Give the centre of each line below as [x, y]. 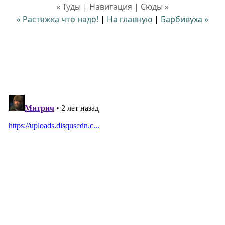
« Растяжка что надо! [58, 19]
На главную [130, 19]
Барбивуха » [185, 19]
